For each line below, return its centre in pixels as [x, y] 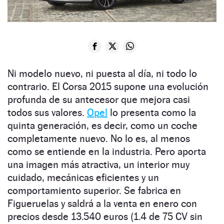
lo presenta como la [152, 112]
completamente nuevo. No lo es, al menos [99, 138]
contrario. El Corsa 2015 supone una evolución [108, 86]
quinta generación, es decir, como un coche [102, 125]
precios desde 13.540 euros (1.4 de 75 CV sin [105, 216]
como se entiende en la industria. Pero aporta [107, 151]
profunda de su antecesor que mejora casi [99, 99]
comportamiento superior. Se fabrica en [94, 190]
